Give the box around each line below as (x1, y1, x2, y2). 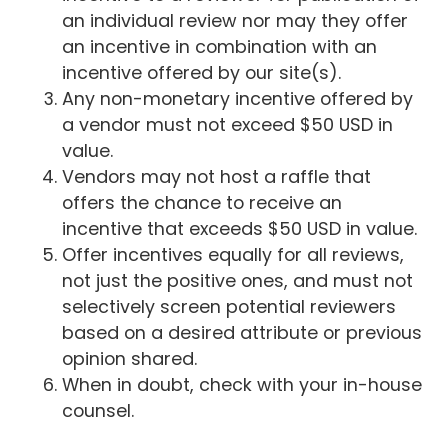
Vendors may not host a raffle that (62, 164, 372, 190)
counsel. (62, 398, 135, 424)
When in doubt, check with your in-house (62, 372, 423, 398)
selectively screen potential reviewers (62, 294, 397, 320)
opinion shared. (62, 346, 198, 372)
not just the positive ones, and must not (62, 268, 414, 294)
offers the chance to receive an (62, 190, 343, 216)
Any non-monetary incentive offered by (62, 86, 414, 112)
